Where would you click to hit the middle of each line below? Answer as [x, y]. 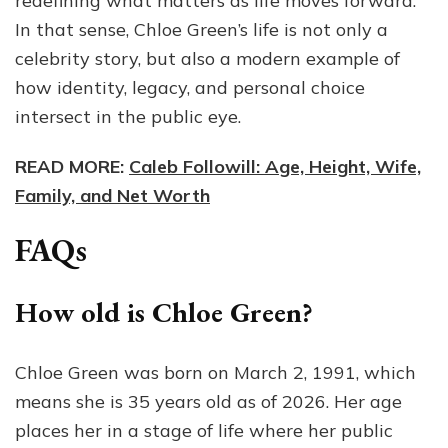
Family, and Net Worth [112, 195]
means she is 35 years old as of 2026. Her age [208, 402]
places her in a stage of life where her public [204, 431]
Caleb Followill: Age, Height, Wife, [275, 166]
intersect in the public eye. [128, 116]
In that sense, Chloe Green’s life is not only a [201, 29]
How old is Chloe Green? [164, 312]
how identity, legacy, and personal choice [190, 87]
